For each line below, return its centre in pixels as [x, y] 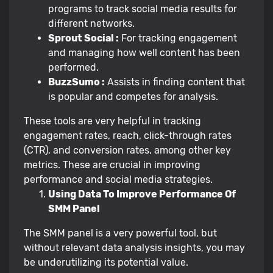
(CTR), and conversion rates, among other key [127, 150]
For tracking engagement [178, 38]
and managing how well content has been [144, 52]
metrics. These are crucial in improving [112, 165]
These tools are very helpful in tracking [112, 121]
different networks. [91, 23]
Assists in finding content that [175, 82]
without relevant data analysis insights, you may [134, 247]
